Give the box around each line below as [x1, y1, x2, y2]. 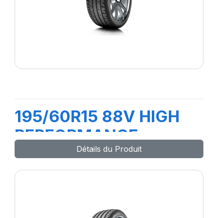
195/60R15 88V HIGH [15, 107, 180, 126]
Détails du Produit [76, 144, 142, 154]
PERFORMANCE [15, 126, 138, 145]
